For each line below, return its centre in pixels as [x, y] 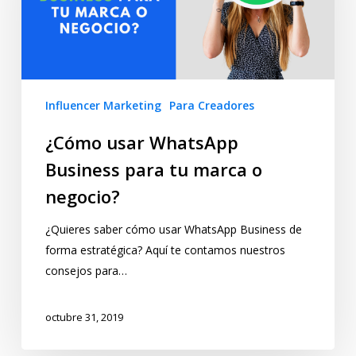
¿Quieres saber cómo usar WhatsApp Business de [173, 230]
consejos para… [86, 271]
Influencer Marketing [103, 106]
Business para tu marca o [153, 170]
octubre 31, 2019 [84, 317]
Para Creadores [211, 106]
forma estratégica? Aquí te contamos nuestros [165, 250]
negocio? [82, 197]
